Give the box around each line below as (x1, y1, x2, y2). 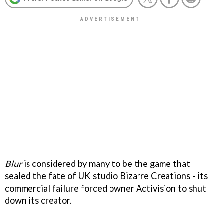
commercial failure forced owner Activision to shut (5, 182, 206, 193)
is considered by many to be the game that (22, 158, 190, 169)
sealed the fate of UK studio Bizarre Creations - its (5, 170, 208, 181)
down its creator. (5, 194, 72, 206)
